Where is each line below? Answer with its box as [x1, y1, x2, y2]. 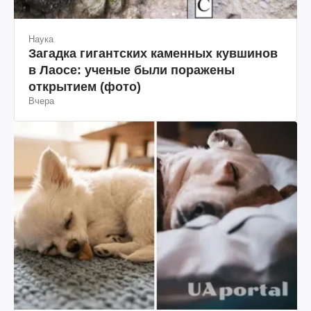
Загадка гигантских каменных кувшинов [28, 46, 278, 60]
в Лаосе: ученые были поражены [28, 62, 235, 77]
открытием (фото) [28, 79, 141, 94]
